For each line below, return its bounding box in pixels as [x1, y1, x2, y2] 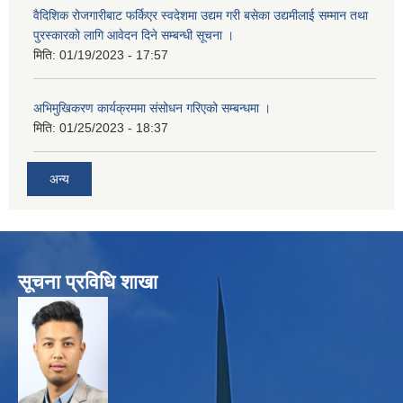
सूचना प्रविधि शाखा [18, 270, 157, 293]
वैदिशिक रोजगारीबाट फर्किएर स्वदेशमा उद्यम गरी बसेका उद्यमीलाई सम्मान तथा [33, 8, 368, 23]
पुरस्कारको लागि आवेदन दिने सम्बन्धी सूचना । [33, 28, 234, 43]
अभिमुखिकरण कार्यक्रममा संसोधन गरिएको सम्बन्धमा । [33, 101, 271, 116]
